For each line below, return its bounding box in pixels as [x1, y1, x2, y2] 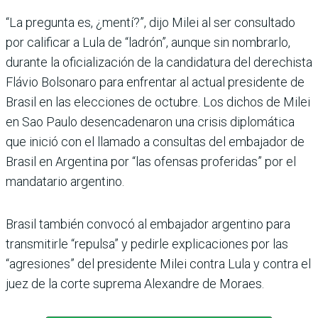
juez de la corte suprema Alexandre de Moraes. [6, 275, 264, 291]
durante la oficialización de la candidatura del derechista [6, 54, 312, 70]
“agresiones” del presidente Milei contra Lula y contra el [6, 256, 311, 271]
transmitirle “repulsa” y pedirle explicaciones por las [6, 236, 288, 251]
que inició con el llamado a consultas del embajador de [6, 133, 305, 149]
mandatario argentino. [6, 173, 124, 189]
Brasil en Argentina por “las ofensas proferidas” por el [6, 153, 296, 169]
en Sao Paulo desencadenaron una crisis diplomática [6, 114, 295, 129]
